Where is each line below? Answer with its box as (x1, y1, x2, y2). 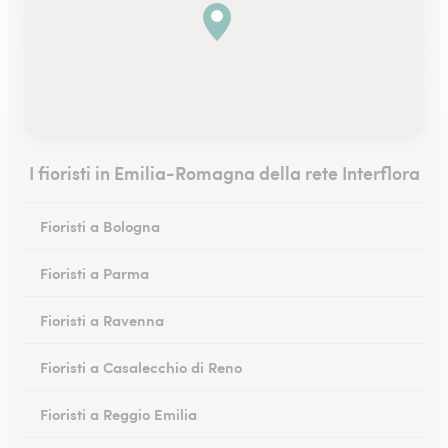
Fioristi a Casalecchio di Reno (40, 356, 242, 377)
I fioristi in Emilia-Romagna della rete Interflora (28, 160, 420, 185)
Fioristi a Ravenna (40, 309, 164, 330)
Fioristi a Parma (40, 262, 149, 283)
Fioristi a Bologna (40, 215, 160, 236)
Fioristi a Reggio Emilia (40, 403, 197, 424)
